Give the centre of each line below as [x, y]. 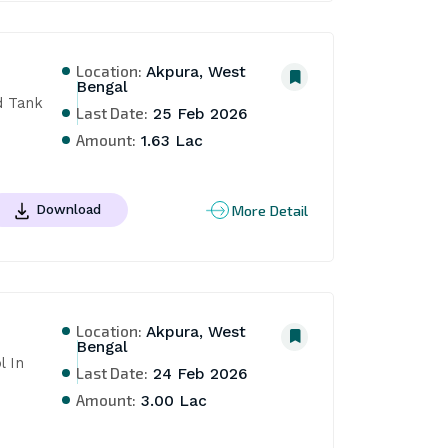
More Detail [270, 209]
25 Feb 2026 [198, 114]
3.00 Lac [172, 400]
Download [68, 209]
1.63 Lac [170, 141]
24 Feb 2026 [198, 373]
